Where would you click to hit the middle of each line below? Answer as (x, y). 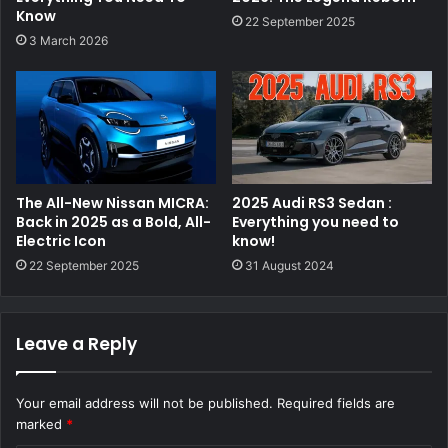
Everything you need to (315, 221)
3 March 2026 (68, 40)
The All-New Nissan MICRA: (112, 202)
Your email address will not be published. (144, 402)
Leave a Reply (76, 343)
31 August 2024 (289, 265)
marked (41, 423)
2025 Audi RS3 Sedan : (312, 202)
